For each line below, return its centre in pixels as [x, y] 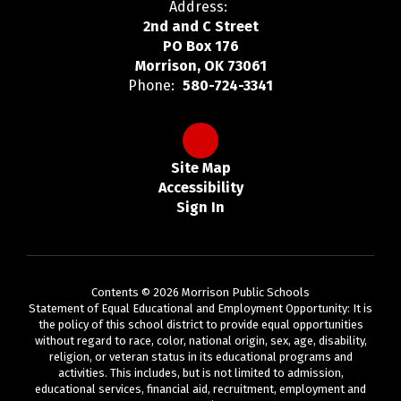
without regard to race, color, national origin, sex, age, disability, [200, 341]
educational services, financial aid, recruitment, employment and [200, 389]
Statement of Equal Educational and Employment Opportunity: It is [200, 309]
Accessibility [200, 188]
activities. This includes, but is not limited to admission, [200, 373]
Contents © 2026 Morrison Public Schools [200, 293]
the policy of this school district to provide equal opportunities [200, 325]
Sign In [200, 208]
